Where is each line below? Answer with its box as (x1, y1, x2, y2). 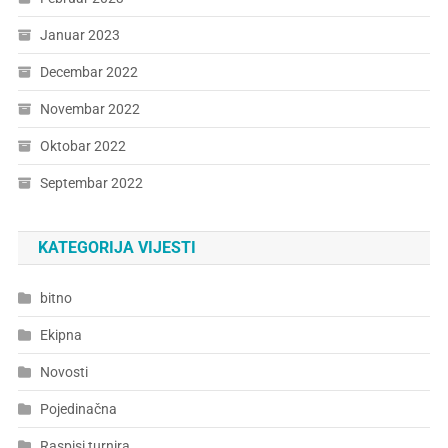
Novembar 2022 (39, 101, 140, 118)
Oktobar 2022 (39, 138, 126, 155)
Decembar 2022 (39, 64, 138, 81)
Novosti (39, 364, 88, 381)
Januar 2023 (39, 27, 120, 44)
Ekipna (39, 327, 82, 344)
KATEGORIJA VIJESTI (37, 238, 196, 258)
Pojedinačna (39, 401, 117, 418)
